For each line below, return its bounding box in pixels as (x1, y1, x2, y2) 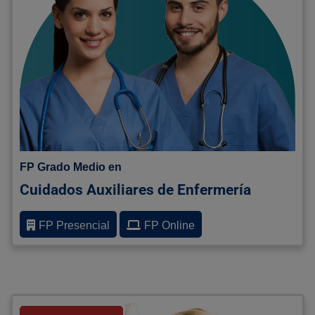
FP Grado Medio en (20, 161, 122, 174)
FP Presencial (39, 219, 110, 232)
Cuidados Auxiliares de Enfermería (20, 181, 251, 199)
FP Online (144, 219, 195, 232)
